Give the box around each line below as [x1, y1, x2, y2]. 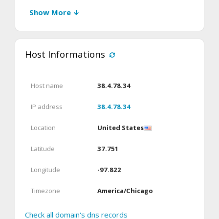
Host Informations [25, 48, 105, 61]
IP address [31, 102, 63, 111]
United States [97, 123, 144, 132]
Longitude [31, 165, 60, 175]
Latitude [31, 144, 55, 153]
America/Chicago [97, 186, 153, 196]
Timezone [31, 186, 60, 196]
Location [31, 123, 56, 132]
